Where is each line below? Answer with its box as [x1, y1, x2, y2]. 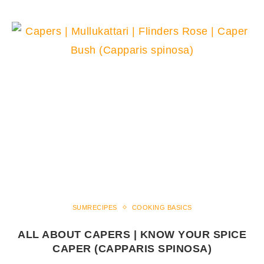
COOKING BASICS [131, 203, 192, 211]
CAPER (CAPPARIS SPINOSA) [52, 242, 212, 255]
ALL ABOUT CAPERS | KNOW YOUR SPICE [18, 228, 246, 240]
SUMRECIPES [72, 203, 117, 211]
